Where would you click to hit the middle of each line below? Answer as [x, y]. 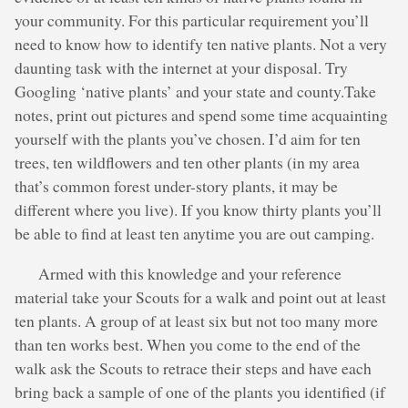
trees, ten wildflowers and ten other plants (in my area [187, 163]
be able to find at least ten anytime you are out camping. [194, 234]
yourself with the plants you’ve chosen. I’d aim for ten [188, 139]
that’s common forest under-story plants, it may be [176, 186]
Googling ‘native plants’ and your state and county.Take [195, 92]
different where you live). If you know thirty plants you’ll [198, 210]
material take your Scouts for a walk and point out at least [200, 296]
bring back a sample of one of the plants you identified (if [200, 391]
